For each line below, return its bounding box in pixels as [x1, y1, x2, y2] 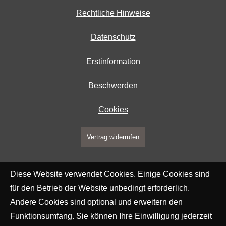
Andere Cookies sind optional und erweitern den [10, 198, 183, 206]
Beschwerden [88, 81, 138, 90]
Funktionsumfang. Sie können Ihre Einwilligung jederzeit [10, 212, 212, 220]
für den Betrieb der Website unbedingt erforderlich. [10, 184, 190, 192]
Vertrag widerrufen [87, 133, 139, 141]
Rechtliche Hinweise [76, 9, 150, 18]
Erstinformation [86, 57, 140, 66]
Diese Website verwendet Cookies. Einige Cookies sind [10, 169, 210, 178]
